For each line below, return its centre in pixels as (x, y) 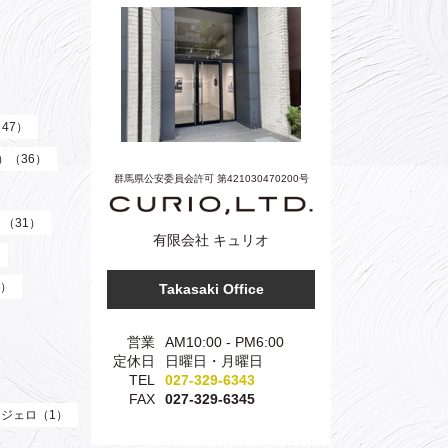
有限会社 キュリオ (211, 240)
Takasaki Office (211, 289)
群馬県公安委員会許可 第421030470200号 (211, 178)
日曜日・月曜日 (214, 361)
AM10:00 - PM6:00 (224, 342)
